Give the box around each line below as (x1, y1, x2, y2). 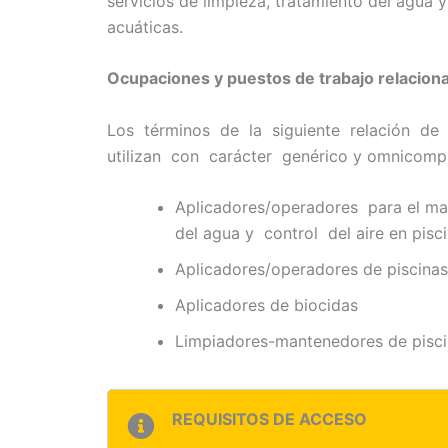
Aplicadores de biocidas (175, 295, 358, 316)
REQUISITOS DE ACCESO (172, 409, 367, 430)
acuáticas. (107, 16, 183, 37)
